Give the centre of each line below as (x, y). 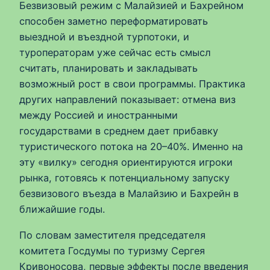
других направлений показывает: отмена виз (127, 100)
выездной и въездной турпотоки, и (104, 37)
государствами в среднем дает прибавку (119, 131)
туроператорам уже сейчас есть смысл (115, 53)
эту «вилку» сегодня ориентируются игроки (126, 162)
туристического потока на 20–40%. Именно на (131, 147)
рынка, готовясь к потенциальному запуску (124, 178)
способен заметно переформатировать (114, 21)
